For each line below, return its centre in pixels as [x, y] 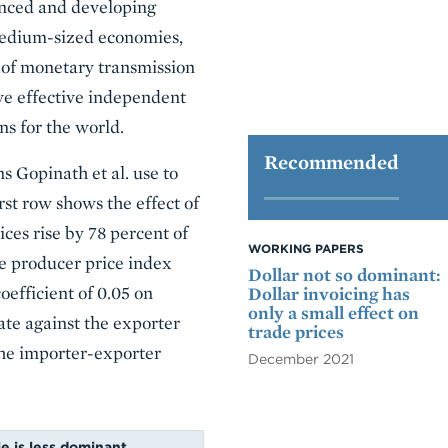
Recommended [331, 162]
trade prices [296, 331]
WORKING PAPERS [306, 248]
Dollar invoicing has [329, 293]
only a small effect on [333, 312]
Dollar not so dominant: [344, 274]
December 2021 [301, 359]
